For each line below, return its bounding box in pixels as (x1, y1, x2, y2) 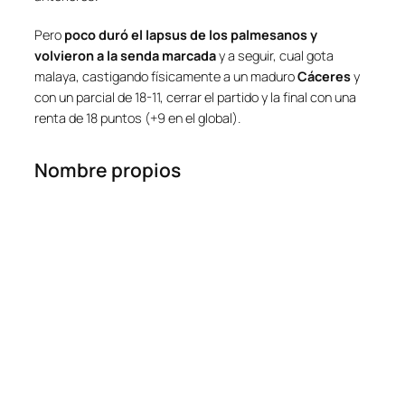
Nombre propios (34, 157, 181, 184)
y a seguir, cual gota (216, 46, 334, 64)
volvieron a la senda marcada (34, 46, 216, 64)
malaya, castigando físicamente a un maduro (34, 67, 297, 85)
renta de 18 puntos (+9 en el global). (34, 108, 240, 127)
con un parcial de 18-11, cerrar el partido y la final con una (34, 88, 356, 106)
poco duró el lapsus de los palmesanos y (64, 25, 317, 43)
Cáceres (297, 67, 351, 85)
